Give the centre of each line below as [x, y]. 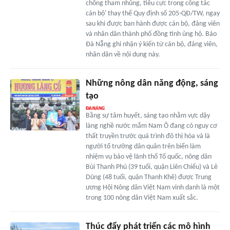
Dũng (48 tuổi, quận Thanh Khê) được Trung [148, 177]
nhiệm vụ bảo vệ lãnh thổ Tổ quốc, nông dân [148, 157]
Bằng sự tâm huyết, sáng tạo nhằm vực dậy [148, 116]
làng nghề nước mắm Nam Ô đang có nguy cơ [151, 126]
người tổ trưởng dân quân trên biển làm [143, 146]
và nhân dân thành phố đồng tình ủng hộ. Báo [151, 34]
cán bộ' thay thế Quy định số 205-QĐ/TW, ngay [152, 13]
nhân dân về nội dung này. [123, 54]
